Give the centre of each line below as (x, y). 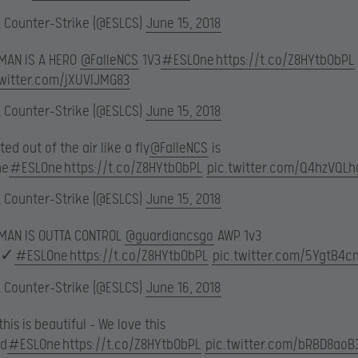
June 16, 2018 (183, 288)
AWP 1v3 (238, 237)
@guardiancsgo (169, 237)
